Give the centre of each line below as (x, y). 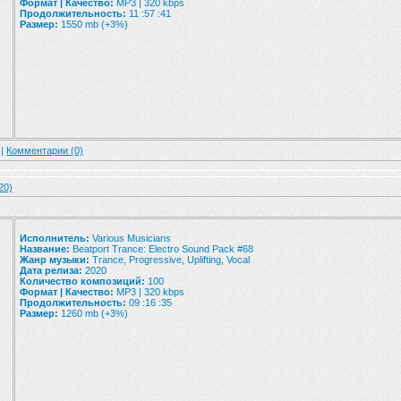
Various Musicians (130, 238)
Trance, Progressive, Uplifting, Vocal (170, 260)
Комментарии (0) (45, 150)
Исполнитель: (55, 238)
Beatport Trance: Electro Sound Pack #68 (162, 249)
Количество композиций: (82, 281)
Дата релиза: (51, 270)
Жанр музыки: (55, 260)
